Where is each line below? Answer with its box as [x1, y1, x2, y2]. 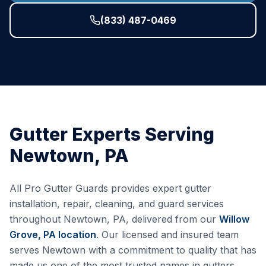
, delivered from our [126, 213, 216, 225]
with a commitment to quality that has [85, 244, 256, 256]
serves [9, 244, 42, 256]
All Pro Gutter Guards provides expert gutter [9, 182, 211, 194]
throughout [9, 213, 64, 225]
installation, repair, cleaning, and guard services [9, 198, 224, 210]
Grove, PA [9, 229, 56, 240]
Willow [219, 213, 249, 225]
